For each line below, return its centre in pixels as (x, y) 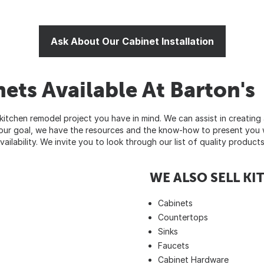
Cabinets (175, 203)
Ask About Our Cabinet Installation (132, 41)
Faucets (174, 245)
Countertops (183, 217)
